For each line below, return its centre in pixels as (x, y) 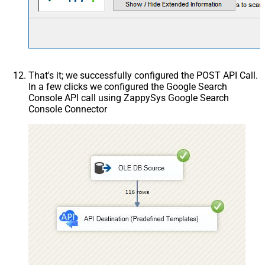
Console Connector (68, 109)
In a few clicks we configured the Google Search (128, 86)
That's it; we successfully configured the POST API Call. (143, 75)
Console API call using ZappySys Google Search (129, 98)
